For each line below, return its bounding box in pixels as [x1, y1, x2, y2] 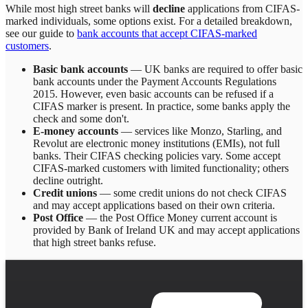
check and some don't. [33, 113, 129, 125]
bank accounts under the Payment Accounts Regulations [33, 76, 276, 88]
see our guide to [5, 27, 77, 40]
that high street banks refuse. [33, 236, 156, 249]
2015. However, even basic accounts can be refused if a [33, 88, 274, 100]
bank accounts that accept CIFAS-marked [77, 27, 257, 40]
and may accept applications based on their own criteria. [33, 199, 275, 212]
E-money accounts [33, 125, 118, 137]
